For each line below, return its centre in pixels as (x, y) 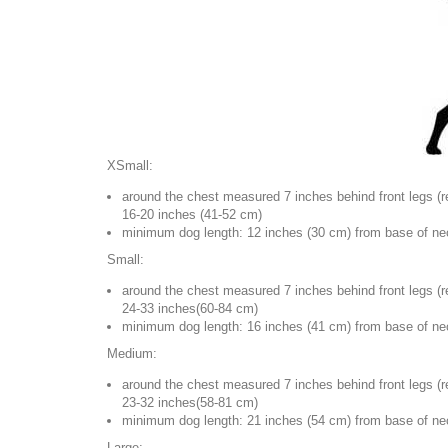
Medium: (132, 353)
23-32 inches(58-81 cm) (190, 402)
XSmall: (130, 165)
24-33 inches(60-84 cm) (190, 308)
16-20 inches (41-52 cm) (192, 214)
